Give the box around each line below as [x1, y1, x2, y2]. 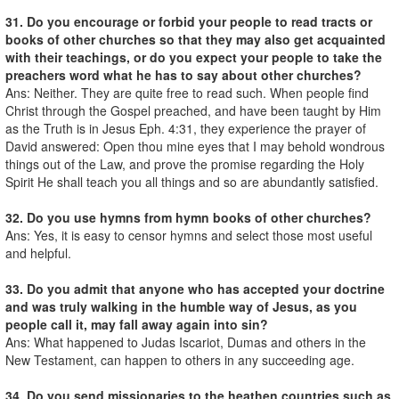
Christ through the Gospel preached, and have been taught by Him [5, 101, 381, 119]
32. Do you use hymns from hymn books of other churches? [5, 208, 371, 226]
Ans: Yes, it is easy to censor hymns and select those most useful [5, 225, 372, 244]
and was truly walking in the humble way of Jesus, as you [5, 297, 357, 315]
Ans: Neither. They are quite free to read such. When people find [5, 83, 369, 102]
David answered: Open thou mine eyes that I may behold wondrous [5, 136, 385, 155]
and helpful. [5, 243, 71, 262]
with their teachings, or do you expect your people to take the [5, 47, 382, 66]
